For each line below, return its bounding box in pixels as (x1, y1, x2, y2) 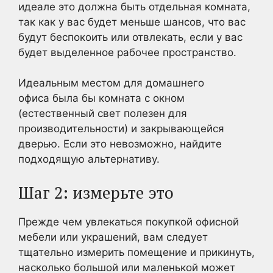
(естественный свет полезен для (18, 107, 187, 119)
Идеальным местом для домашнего (18, 77, 204, 89)
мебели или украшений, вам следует (18, 230, 208, 243)
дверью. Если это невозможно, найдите (18, 138, 222, 150)
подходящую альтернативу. (18, 153, 160, 165)
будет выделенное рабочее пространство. (18, 46, 236, 58)
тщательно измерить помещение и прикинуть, (18, 246, 255, 258)
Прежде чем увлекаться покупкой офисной (18, 215, 239, 228)
